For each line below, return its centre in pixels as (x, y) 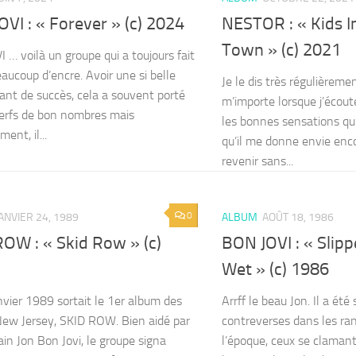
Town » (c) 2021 (281, 50)
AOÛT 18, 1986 (298, 218)
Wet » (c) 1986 (275, 270)
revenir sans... (257, 161)
